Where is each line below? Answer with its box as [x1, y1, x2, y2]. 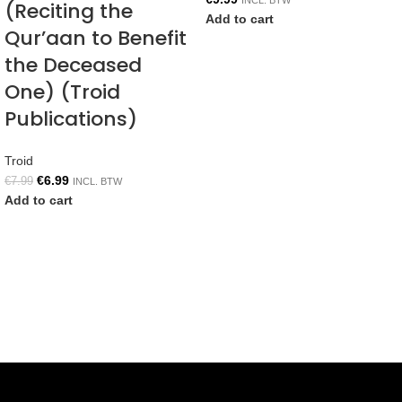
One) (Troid [4, 78, 120, 107]
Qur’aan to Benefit [4, 24, 187, 53]
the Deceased [4, 51, 142, 80]
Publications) [4, 105, 137, 134]
